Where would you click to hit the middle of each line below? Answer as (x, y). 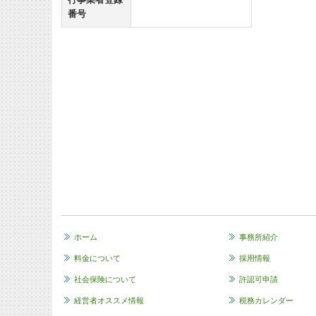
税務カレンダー (266, 300)
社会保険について (105, 279)
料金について (97, 258)
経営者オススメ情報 (109, 300)
